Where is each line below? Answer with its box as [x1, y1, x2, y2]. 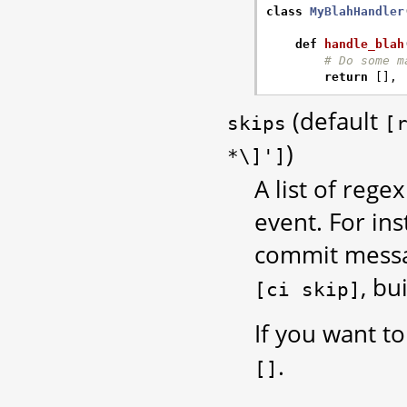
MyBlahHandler [310, 5, 404, 19]
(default [286, 104, 384, 138]
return [324, 70, 368, 84]
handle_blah [324, 37, 404, 52]
